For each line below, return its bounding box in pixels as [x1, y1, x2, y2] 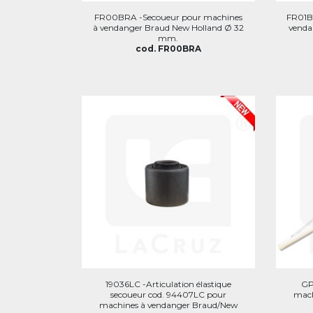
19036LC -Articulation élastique [105, 279, 231, 289]
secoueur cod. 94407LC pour [110, 289, 226, 300]
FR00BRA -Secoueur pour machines [94, 11, 242, 22]
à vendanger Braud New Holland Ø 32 [92, 22, 244, 33]
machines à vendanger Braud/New [99, 300, 238, 310]
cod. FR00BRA [135, 43, 201, 54]
